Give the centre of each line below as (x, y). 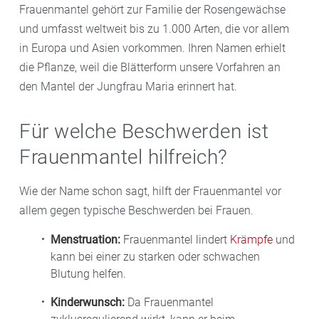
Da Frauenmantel (169, 303)
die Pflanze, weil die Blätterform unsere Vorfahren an (150, 68)
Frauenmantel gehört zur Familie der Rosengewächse (152, 10)
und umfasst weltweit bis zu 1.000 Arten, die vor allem (154, 29)
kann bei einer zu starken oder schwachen (155, 257)
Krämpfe (251, 240)
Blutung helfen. (88, 274)
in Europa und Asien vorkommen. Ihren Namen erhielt (152, 48)
